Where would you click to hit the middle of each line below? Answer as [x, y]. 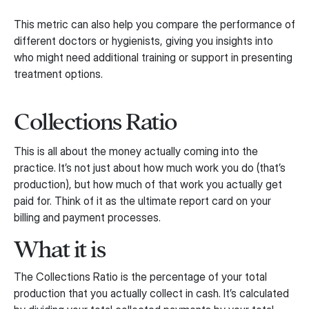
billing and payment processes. [87, 218]
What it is [59, 250]
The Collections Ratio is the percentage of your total [140, 277]
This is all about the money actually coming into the [136, 151]
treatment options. [58, 74]
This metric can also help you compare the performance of [154, 24]
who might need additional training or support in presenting [153, 58]
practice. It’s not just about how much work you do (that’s [150, 168]
